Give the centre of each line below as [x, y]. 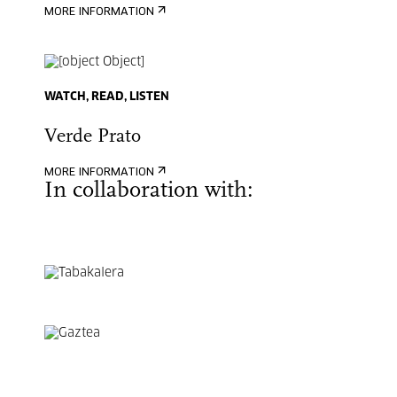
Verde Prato [93, 137]
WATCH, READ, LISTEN [107, 97]
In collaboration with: [149, 191]
